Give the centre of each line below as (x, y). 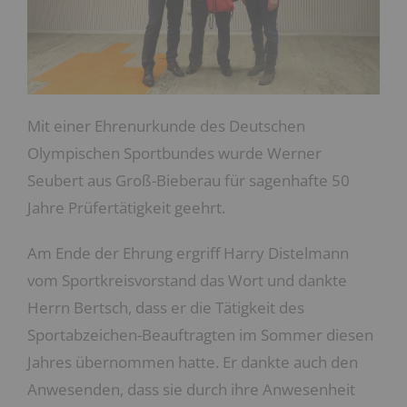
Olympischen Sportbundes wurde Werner (174, 153)
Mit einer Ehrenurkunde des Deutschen (166, 126)
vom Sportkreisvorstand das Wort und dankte (187, 280)
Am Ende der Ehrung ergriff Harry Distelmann (188, 253)
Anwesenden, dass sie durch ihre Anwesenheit (191, 389)
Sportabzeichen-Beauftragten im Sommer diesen (200, 335)
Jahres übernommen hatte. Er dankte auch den (193, 362)
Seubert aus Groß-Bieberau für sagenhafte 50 (189, 180)
